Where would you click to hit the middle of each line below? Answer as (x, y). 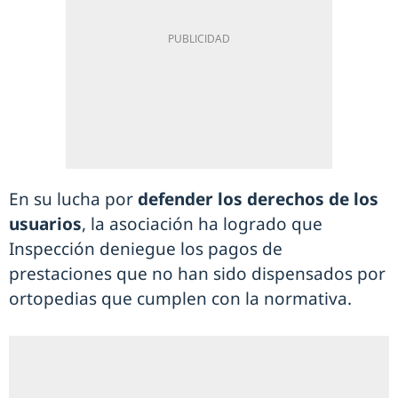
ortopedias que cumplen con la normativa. (180, 299)
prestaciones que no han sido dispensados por (197, 274)
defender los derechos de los (258, 199)
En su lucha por (73, 199)
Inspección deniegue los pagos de (146, 249)
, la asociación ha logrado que (202, 224)
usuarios (45, 224)
